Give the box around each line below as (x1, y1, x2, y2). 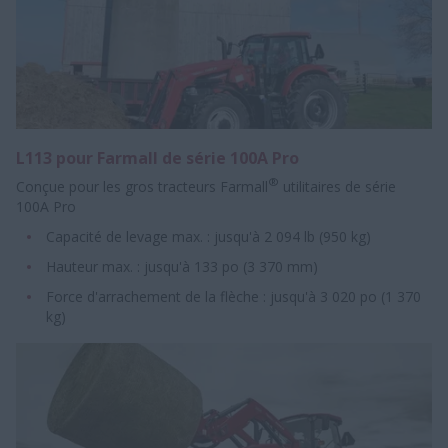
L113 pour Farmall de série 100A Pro (16, 146, 299, 169)
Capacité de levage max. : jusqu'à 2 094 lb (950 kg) (46, 226, 371, 246)
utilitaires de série (279, 176, 396, 196)
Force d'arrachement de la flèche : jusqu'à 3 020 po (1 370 (46, 286, 421, 306)
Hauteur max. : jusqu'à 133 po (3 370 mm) (46, 256, 318, 276)
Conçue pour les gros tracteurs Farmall (16, 176, 268, 196)
